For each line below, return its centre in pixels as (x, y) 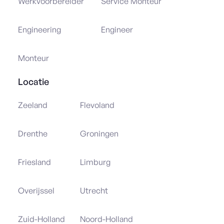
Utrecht (94, 191)
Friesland (34, 162)
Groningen (99, 134)
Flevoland (97, 105)
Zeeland (33, 105)
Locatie (33, 82)
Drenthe (33, 134)
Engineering (39, 30)
